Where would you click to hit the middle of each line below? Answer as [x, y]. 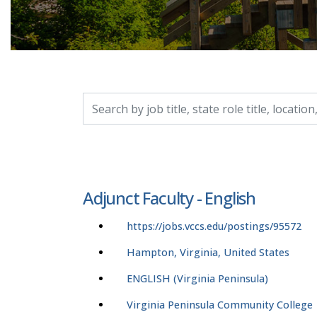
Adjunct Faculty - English [169, 198]
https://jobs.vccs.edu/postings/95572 [214, 226]
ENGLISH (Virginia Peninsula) [197, 279]
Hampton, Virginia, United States [208, 253]
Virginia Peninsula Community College [220, 305]
